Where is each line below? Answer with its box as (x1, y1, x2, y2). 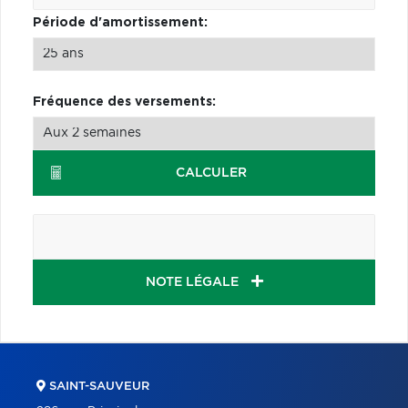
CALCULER (175, 166, 247, 179)
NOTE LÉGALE (145, 275, 242, 289)
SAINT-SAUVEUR (46, 380, 149, 393)
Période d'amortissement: (33, 15, 208, 29)
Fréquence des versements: (33, 95, 216, 108)
